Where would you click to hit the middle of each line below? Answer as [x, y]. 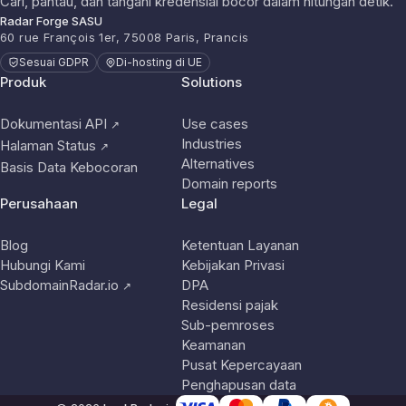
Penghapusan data [239, 385]
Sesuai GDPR [54, 62]
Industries [212, 144]
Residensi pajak [230, 305]
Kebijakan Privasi [233, 265]
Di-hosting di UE [159, 62]
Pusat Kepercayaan [242, 365]
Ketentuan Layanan [240, 245]
